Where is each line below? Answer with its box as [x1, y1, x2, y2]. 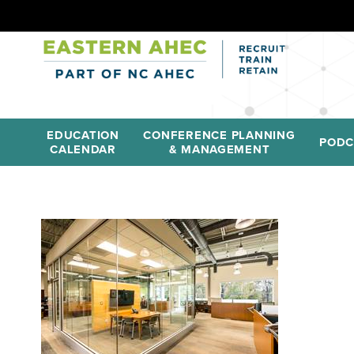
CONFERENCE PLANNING [143, 128, 296, 142]
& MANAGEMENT [168, 142, 270, 156]
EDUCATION [47, 128, 119, 142]
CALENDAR [50, 142, 116, 156]
